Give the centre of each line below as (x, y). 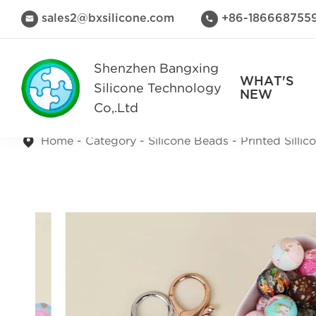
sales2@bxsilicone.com (108, 19)
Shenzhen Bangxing (156, 68)
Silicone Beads (188, 140)
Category (111, 140)
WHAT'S (267, 81)
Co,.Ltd (116, 108)
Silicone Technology (158, 88)
